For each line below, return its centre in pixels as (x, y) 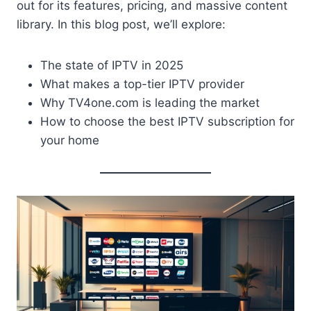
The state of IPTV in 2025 (112, 65)
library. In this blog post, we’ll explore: (121, 24)
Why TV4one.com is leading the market (150, 102)
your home (70, 140)
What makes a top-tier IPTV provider (142, 84)
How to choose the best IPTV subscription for (167, 121)
